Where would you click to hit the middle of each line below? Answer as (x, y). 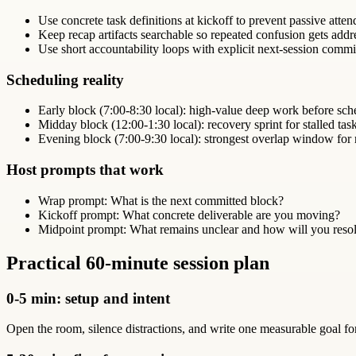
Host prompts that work (85, 170)
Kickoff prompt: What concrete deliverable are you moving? (189, 215)
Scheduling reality (65, 79)
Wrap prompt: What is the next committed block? (161, 200)
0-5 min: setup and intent (88, 298)
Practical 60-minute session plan (138, 263)
